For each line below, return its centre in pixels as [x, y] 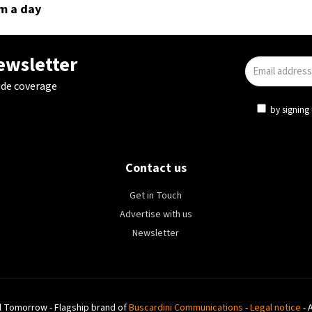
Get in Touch [156, 196]
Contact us [156, 168]
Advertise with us [156, 214]
